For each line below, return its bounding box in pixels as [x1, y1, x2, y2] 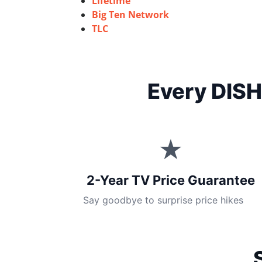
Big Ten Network [92, 8, 169, 21]
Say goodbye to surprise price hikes [83, 194, 243, 206]
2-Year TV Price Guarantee [87, 173, 255, 188]
